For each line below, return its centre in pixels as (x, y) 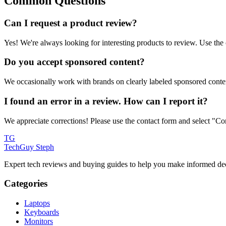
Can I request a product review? (71, 23)
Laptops (37, 203)
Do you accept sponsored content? (74, 62)
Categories (26, 184)
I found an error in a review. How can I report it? (106, 101)
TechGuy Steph (29, 147)
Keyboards (42, 212)
